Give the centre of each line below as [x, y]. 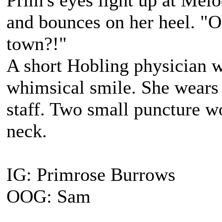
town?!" [37, 44]
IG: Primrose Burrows [91, 174]
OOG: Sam [49, 196]
